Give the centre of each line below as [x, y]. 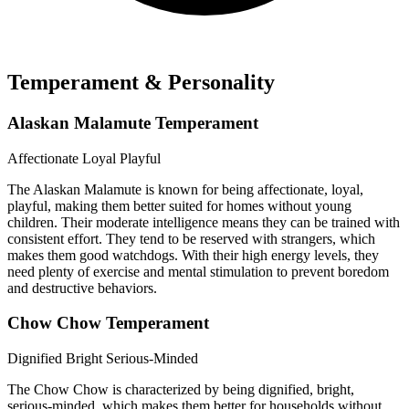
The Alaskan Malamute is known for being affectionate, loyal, [185, 189]
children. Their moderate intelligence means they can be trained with [204, 222]
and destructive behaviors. [82, 288]
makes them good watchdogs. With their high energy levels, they [193, 255]
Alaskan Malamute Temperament [133, 122]
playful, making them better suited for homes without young [179, 205]
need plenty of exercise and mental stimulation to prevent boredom [198, 271]
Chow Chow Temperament [108, 323]
